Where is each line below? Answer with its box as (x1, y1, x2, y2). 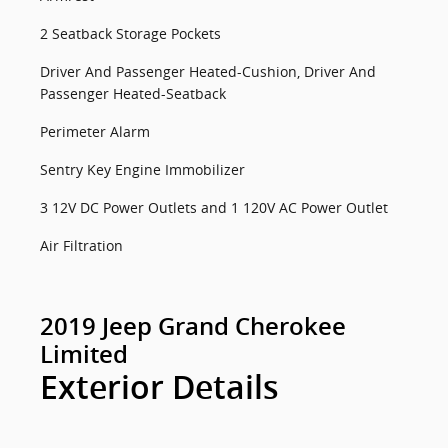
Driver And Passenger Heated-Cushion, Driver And (40, 62, 376, 81)
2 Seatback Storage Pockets (40, 24, 221, 43)
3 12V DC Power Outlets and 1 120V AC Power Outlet (40, 198, 388, 217)
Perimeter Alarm (40, 122, 150, 141)
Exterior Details (40, 369, 279, 407)
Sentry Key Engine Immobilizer (40, 160, 245, 179)
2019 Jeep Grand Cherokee (40, 313, 346, 341)
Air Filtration (40, 236, 123, 255)
